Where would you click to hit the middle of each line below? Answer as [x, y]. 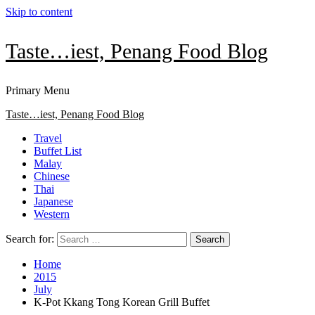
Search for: [30, 239]
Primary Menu [38, 90]
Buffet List [58, 151]
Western [52, 214]
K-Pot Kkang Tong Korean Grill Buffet [122, 302]
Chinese [52, 176]
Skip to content [39, 12]
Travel [48, 138]
